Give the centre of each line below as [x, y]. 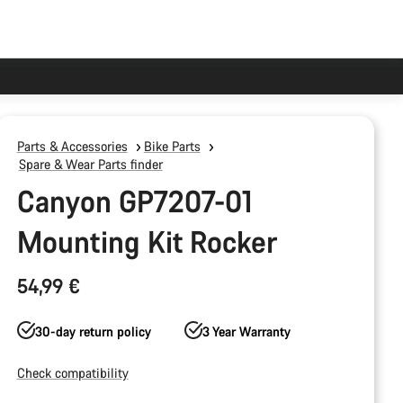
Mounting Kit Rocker [147, 242]
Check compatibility [72, 373]
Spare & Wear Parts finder [90, 164]
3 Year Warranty [247, 331]
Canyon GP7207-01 [134, 201]
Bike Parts [172, 146]
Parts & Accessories [72, 146]
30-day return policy [93, 331]
